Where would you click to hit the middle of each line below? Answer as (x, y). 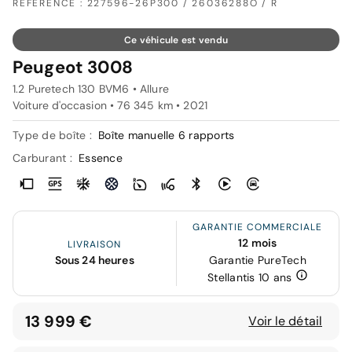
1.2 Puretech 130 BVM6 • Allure (91, 89)
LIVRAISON (95, 244)
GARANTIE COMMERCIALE (258, 227)
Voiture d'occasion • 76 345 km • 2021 (110, 106)
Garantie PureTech (257, 260)
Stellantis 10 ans (251, 278)
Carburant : (44, 158)
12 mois (258, 243)
